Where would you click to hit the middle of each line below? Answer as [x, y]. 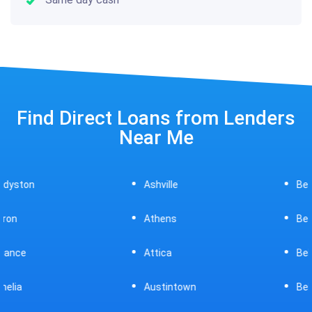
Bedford [196, 218]
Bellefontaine [208, 287]
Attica [39, 252]
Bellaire [194, 252]
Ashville [42, 184]
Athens [41, 218]
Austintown [51, 287]
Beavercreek [206, 184]
